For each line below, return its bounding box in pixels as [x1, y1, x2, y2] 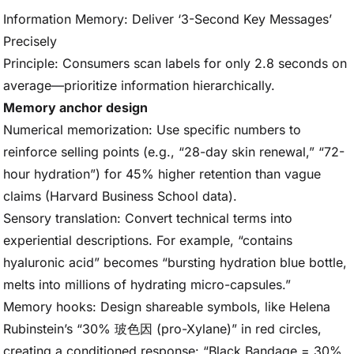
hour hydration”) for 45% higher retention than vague [3, 166, 321, 182]
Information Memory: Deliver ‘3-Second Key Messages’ [3, 11, 332, 27]
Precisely [3, 33, 57, 49]
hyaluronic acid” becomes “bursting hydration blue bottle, [3, 254, 347, 270]
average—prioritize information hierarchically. [3, 77, 275, 93]
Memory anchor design [3, 100, 148, 115]
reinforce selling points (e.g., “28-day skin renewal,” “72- [3, 144, 345, 160]
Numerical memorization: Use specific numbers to [3, 122, 301, 137]
